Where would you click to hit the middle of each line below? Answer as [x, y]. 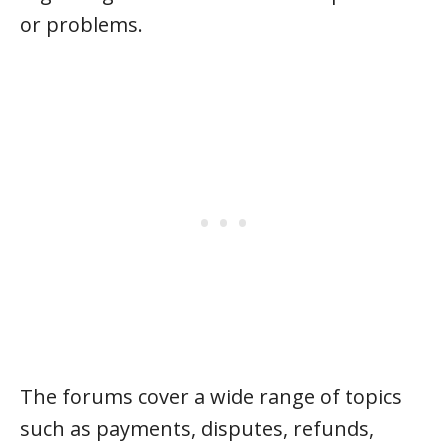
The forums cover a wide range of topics [211, 396]
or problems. [81, 24]
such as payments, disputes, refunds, [197, 428]
